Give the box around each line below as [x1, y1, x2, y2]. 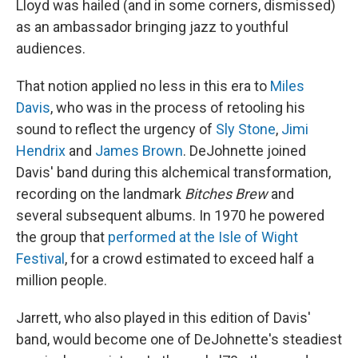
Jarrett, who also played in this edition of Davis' [16, 309, 311, 326]
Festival [16, 250, 65, 267]
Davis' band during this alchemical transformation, [16, 164, 331, 181]
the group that [16, 229, 108, 245]
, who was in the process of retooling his [50, 99, 305, 116]
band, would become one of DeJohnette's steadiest [16, 331, 342, 348]
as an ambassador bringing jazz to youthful [16, 18, 288, 35]
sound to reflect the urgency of [16, 121, 216, 137]
